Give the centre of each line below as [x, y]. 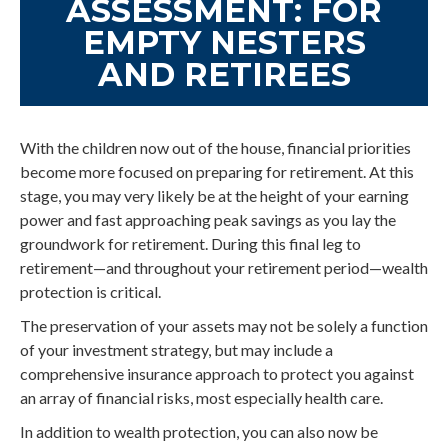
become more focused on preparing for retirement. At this [217, 171]
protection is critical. [90, 291]
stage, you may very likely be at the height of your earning [214, 195]
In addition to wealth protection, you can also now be [199, 431]
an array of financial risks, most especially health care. [201, 397]
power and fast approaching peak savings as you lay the [208, 219]
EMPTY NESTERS [224, 42]
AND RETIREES [224, 74]
